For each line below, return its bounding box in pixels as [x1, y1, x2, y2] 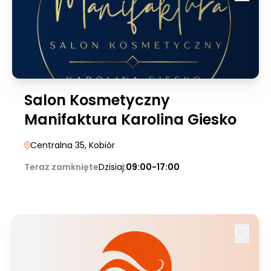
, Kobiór [85, 139, 115, 151]
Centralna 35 [30, 139, 85, 151]
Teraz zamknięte [24, 161, 99, 173]
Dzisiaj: [99, 161, 126, 173]
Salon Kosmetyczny [24, 90, 170, 110]
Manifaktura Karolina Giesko [24, 109, 237, 129]
